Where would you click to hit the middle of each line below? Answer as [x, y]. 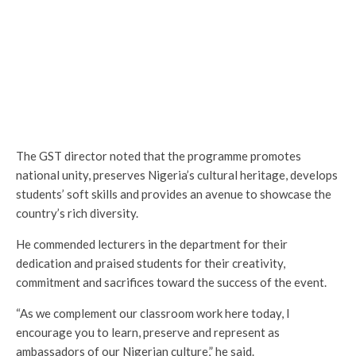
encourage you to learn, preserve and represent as [148, 332]
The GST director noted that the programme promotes [159, 155]
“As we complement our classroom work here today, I [153, 313]
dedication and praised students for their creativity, [151, 263]
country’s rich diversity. [77, 213]
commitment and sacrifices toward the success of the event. [171, 282]
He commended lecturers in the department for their [152, 244]
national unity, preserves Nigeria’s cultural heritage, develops [177, 174]
